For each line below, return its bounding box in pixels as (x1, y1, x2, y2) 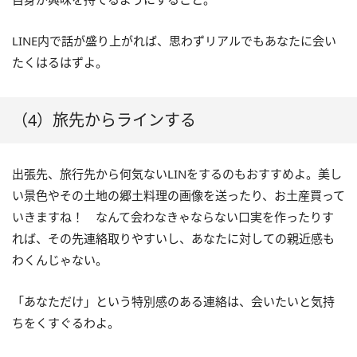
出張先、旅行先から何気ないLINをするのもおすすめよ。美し (12, 165, 342, 182)
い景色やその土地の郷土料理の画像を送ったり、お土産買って (12, 186, 345, 203)
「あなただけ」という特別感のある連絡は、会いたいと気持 (12, 292, 335, 309)
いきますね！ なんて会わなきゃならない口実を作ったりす (12, 208, 334, 225)
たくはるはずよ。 (12, 53, 108, 70)
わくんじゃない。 (12, 251, 108, 268)
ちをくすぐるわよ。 (12, 314, 120, 331)
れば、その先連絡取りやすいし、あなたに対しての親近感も (12, 229, 335, 246)
